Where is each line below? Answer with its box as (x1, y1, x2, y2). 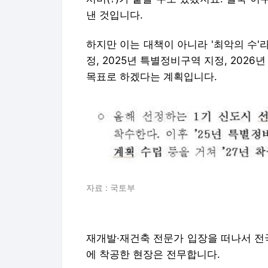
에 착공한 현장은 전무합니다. (86, 248, 220, 260)
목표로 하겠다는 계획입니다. (86, 71, 217, 83)
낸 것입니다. (86, 9, 143, 21)
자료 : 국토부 (86, 182, 135, 193)
